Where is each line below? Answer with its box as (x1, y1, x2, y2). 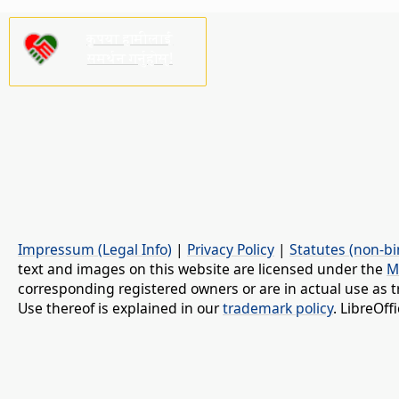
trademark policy (223, 297, 333, 318)
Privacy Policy (187, 239, 274, 259)
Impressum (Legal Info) (18, 239, 172, 259)
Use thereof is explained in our (18, 297, 223, 318)
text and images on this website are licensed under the (18, 258, 387, 279)
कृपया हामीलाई (86, 28, 174, 48)
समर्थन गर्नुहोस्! (86, 47, 173, 68)
